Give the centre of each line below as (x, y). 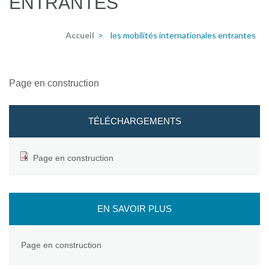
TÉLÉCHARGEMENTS (134, 121)
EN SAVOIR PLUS (134, 209)
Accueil (80, 35)
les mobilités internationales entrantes (183, 35)
